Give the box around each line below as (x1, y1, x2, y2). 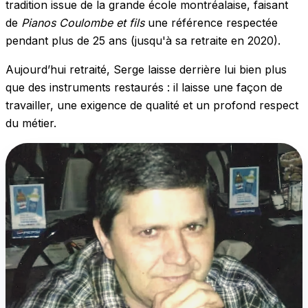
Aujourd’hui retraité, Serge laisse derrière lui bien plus (5, 63, 287, 77)
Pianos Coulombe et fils (21, 16, 144, 30)
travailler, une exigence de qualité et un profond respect (5, 98, 298, 113)
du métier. (5, 116, 56, 131)
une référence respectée (144, 16, 278, 30)
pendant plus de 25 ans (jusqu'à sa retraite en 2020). (5, 34, 280, 48)
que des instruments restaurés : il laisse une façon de (5, 80, 283, 95)
